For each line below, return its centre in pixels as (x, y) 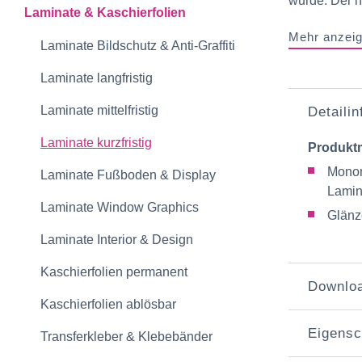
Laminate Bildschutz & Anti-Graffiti (138, 46)
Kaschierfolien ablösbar (108, 304)
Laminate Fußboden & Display (128, 175)
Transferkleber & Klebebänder (126, 337)
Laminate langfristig (97, 78)
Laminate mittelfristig (99, 110)
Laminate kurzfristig (96, 143)
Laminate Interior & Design (117, 240)
